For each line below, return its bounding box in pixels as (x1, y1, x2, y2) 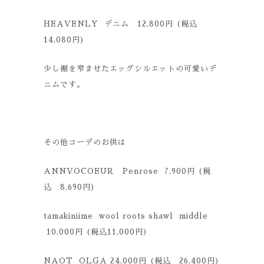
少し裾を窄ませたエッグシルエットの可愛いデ (44, 65, 217, 72)
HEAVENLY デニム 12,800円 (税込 (44, 20, 206, 28)
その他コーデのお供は (44, 138, 126, 146)
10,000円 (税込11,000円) (44, 228, 148, 236)
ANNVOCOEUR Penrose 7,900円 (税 (44, 167, 211, 175)
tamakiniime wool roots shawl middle (44, 212, 208, 220)
